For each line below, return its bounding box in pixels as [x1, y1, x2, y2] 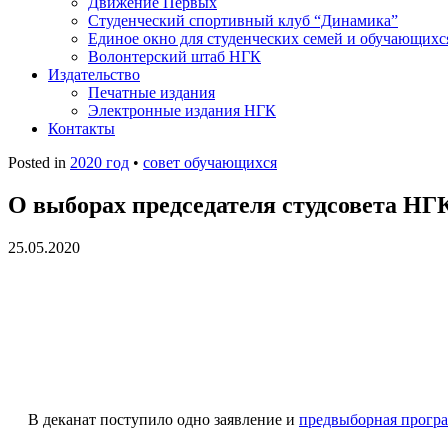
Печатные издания [88, 84, 215, 101]
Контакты [48, 120, 115, 137]
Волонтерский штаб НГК [88, 48, 261, 65]
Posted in [8, 154, 70, 171]
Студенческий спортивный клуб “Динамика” [88, 12, 398, 29]
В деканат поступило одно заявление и [28, 410, 299, 428]
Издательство [48, 66, 140, 83]
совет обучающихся [143, 154, 277, 171]
